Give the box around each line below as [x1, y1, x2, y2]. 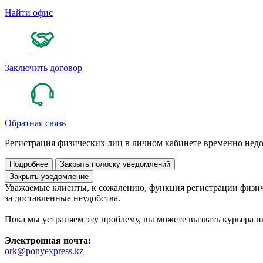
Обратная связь [5, 118, 66, 128]
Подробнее [9, 160, 48, 168]
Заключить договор [5, 63, 82, 73]
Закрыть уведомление [9, 172, 89, 181]
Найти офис [5, 8, 53, 18]
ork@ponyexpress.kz [5, 246, 83, 256]
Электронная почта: [5, 235, 91, 245]
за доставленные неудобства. [5, 193, 120, 203]
